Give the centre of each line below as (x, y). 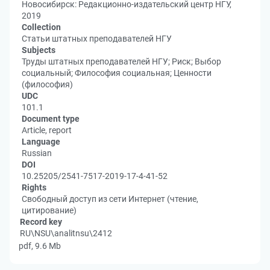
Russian (37, 153)
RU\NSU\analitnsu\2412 (66, 233)
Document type (51, 119)
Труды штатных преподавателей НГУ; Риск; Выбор (121, 61)
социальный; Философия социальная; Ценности (117, 73)
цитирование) (49, 210)
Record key (41, 222)
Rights (34, 187)
